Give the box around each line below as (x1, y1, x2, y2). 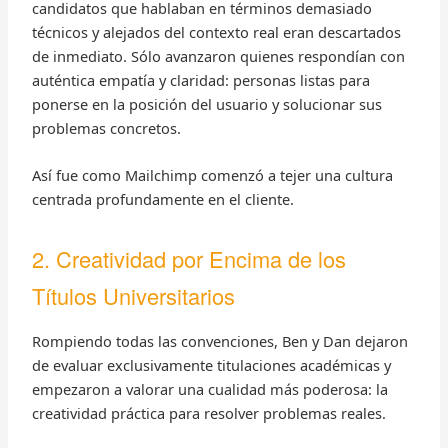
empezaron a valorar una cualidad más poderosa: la (31, 379, 388, 400)
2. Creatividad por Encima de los (31, 243, 346, 275)
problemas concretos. (31, 117, 181, 138)
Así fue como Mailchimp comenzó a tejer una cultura (31, 165, 393, 186)
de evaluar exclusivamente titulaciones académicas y (31, 355, 391, 376)
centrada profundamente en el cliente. (31, 189, 294, 210)
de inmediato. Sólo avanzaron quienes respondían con (31, 45, 405, 66)
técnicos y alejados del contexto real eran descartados (31, 21, 401, 42)
